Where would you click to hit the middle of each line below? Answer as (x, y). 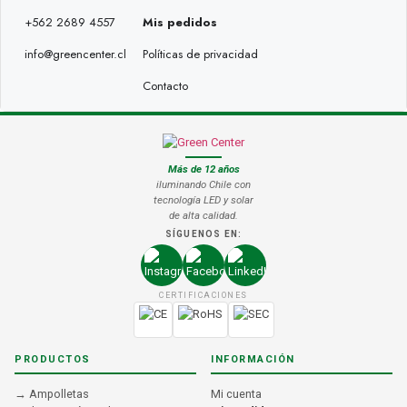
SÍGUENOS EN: (203, 234)
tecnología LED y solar (203, 200)
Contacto (165, 86)
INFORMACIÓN (253, 360)
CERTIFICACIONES (203, 296)
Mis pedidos (180, 23)
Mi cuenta (236, 394)
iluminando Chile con (203, 185)
